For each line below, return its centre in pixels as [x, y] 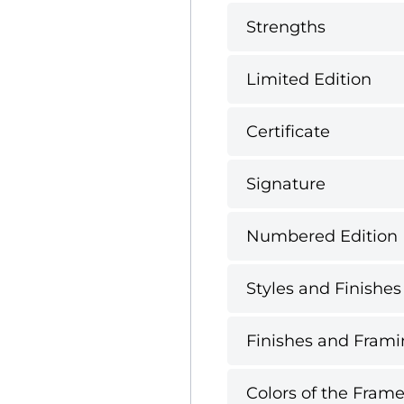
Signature [285, 184]
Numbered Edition [321, 236]
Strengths [285, 27]
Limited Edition [308, 79]
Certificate [288, 131]
